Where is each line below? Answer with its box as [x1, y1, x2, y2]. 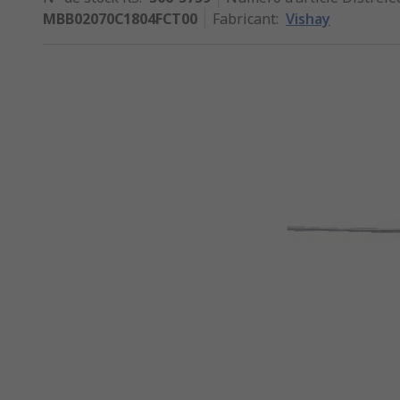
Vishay [286, 9, 330, 29]
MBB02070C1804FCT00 [43, 9, 197, 29]
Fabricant [212, 9, 276, 29]
